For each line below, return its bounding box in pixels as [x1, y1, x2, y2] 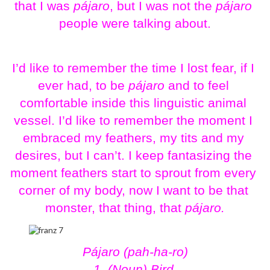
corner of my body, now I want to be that [18, 183, 248, 198]
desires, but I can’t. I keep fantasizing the [14, 148, 252, 163]
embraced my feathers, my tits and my [22, 130, 244, 145]
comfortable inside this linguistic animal [20, 95, 246, 110]
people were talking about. [59, 16, 211, 31]
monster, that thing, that [45, 200, 185, 215]
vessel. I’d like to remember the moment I [14, 113, 253, 128]
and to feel [164, 78, 229, 93]
